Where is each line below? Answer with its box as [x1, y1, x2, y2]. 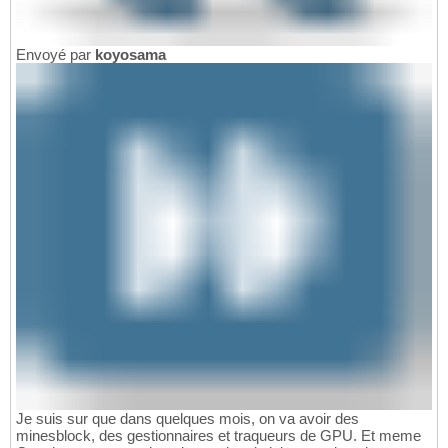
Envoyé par [16, 46, 95, 64]
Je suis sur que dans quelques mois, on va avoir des [16, 409, 359, 427]
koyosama [95, 46, 166, 64]
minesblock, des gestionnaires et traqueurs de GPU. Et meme [16, 426, 421, 444]
